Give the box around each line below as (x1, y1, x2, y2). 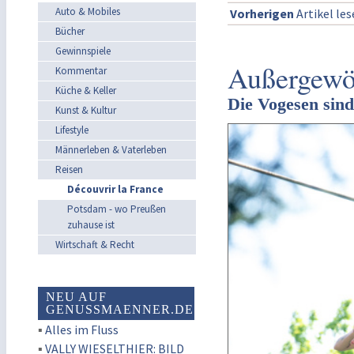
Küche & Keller (55, 84, 116, 97)
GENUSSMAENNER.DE (46, 303, 194, 316)
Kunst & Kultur (55, 104, 116, 117)
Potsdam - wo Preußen (67, 202, 166, 216)
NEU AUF (46, 290, 107, 303)
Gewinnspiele (55, 44, 111, 58)
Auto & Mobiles (55, 5, 120, 18)
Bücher (55, 24, 85, 38)
